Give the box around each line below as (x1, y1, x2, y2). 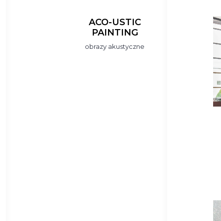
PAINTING (91, 27, 138, 38)
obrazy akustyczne (85, 42, 145, 50)
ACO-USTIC (88, 17, 141, 28)
